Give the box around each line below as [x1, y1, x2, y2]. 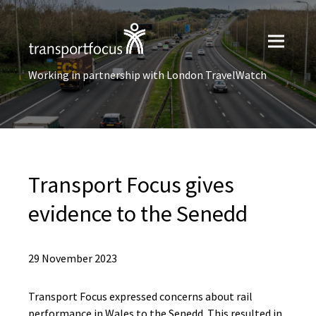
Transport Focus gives [28, 171, 234, 199]
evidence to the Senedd [28, 200, 248, 228]
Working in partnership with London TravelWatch [28, 68, 267, 82]
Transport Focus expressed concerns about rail [28, 289, 253, 303]
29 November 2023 [28, 251, 117, 265]
